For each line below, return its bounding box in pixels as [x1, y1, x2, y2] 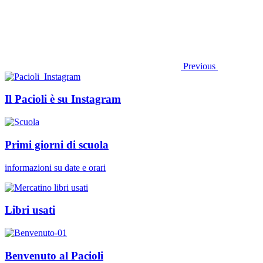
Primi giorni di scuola [5, 138, 109, 151]
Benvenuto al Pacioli [5, 249, 103, 262]
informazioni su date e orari [5, 162, 106, 173]
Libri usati [5, 204, 55, 217]
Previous [183, 60, 215, 71]
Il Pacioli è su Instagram [5, 93, 121, 106]
